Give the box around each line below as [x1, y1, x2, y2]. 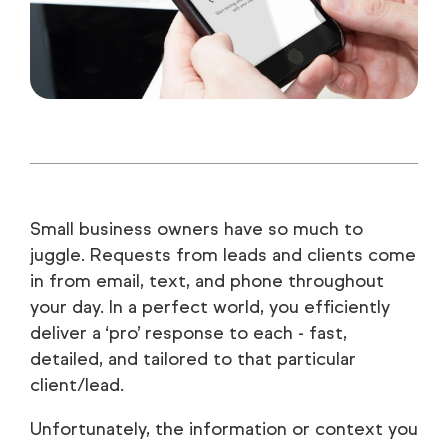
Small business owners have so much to [30, 217, 363, 240]
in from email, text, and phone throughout [30, 269, 384, 292]
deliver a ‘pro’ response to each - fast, [30, 321, 347, 344]
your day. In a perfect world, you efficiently [30, 295, 390, 318]
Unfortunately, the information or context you [30, 417, 418, 440]
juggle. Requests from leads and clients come [30, 243, 416, 266]
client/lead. [30, 373, 124, 396]
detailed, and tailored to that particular [30, 347, 356, 370]
